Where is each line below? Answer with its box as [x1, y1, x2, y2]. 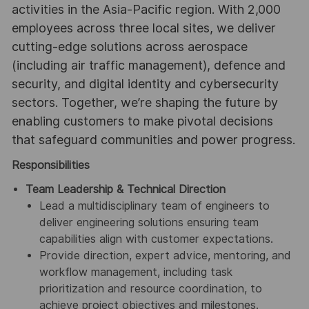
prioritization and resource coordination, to [39, 282, 262, 296]
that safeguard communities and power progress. [11, 132, 295, 148]
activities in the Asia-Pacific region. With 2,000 [11, 2, 281, 17]
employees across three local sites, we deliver [11, 21, 276, 36]
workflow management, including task [39, 266, 232, 279]
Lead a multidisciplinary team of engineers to [39, 199, 270, 213]
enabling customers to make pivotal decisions [11, 114, 273, 129]
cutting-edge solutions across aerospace [11, 39, 248, 54]
